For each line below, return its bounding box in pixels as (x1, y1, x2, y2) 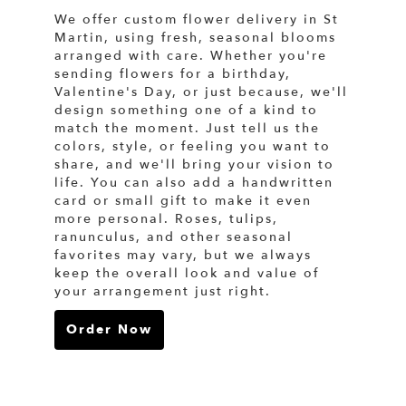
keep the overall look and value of (54, 264, 319, 282)
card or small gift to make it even (54, 191, 312, 209)
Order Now (66, 320, 152, 338)
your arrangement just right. (54, 282, 271, 300)
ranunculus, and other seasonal (54, 227, 293, 246)
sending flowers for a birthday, (54, 64, 291, 82)
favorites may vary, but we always (54, 246, 312, 264)
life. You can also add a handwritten (54, 173, 333, 191)
